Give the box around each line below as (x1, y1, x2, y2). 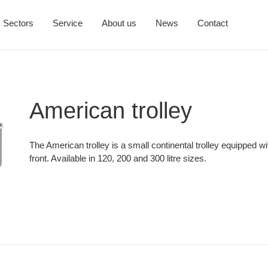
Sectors (3, 17, 34, 28)
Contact (197, 17, 229, 28)
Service (53, 17, 83, 28)
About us (102, 17, 137, 28)
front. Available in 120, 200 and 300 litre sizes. (29, 153, 206, 163)
